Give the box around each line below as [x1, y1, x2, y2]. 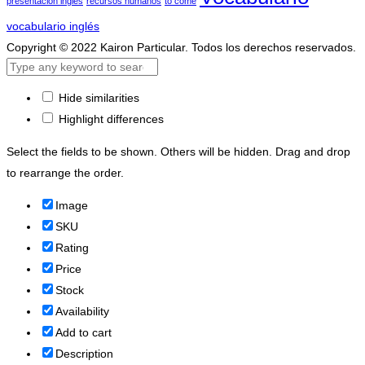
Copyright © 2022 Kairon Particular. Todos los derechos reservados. [7, 40, 356, 54]
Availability [55, 304, 109, 318]
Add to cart [55, 325, 112, 339]
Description [55, 346, 113, 360]
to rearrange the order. [7, 165, 124, 179]
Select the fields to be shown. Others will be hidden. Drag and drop [7, 144, 350, 158]
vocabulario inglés [7, 20, 99, 33]
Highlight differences [55, 112, 164, 125]
